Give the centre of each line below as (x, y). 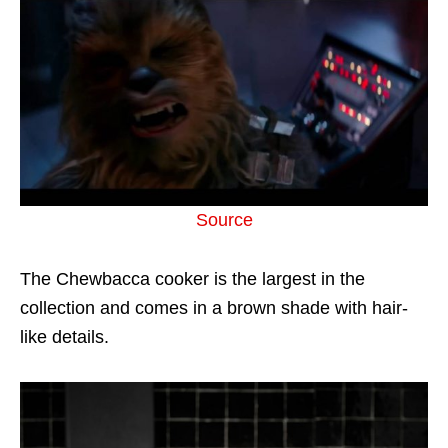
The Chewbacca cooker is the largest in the (192, 279)
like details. (64, 337)
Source (224, 220)
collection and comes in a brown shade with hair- (214, 308)
